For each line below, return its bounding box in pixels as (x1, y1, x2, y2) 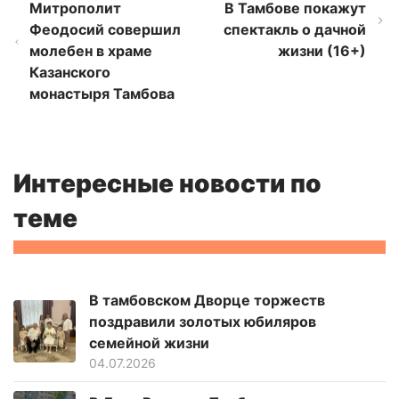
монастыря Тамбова (28, 85, 175, 103)
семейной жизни (89, 334, 209, 353)
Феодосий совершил (28, 20, 181, 39)
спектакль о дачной (223, 20, 366, 39)
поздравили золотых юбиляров (89, 313, 316, 331)
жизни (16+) (277, 42, 366, 61)
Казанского (28, 63, 110, 82)
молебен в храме (28, 42, 152, 61)
